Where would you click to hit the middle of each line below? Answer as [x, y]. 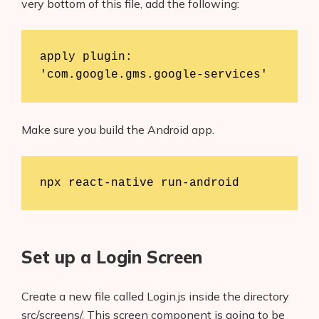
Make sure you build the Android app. [118, 130]
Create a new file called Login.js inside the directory [155, 297]
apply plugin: [86, 57]
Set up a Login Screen [112, 257]
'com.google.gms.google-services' [153, 74]
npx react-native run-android [139, 183]
